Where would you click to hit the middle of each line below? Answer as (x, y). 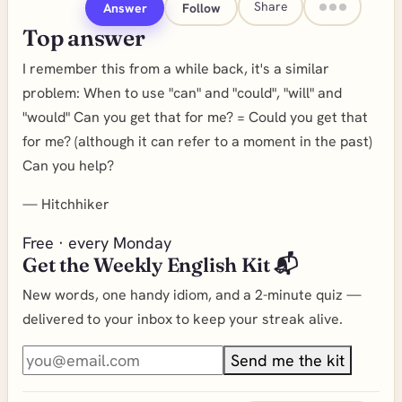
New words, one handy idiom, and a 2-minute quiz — (192, 295)
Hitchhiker (75, 204)
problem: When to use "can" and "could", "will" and (182, 93)
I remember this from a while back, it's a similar (176, 69)
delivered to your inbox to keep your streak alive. (183, 319)
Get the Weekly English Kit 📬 (160, 265)
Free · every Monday (97, 243)
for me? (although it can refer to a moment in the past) (197, 141)
